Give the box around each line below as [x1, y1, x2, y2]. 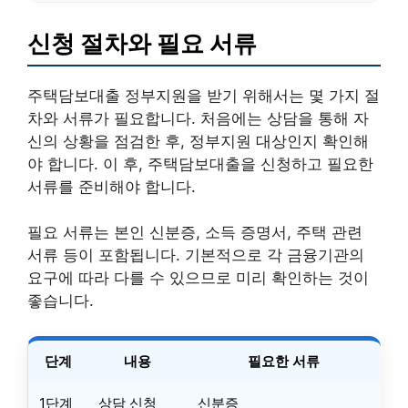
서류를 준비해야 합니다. [27, 177, 196, 196]
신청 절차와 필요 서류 [27, 28, 257, 57]
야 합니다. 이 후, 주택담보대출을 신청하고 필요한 [27, 154, 373, 173]
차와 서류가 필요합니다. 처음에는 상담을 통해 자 [27, 108, 369, 127]
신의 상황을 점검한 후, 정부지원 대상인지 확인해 [27, 131, 369, 150]
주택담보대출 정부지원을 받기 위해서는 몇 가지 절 [27, 86, 380, 105]
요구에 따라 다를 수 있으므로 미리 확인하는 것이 [27, 269, 369, 287]
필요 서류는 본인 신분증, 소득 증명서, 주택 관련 [27, 223, 362, 241]
